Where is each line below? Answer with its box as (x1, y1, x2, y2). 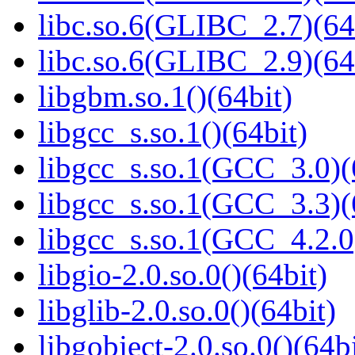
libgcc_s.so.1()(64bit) (38, 115, 307, 150)
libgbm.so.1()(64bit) (38, 79, 292, 114)
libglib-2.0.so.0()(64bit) (38, 293, 336, 328)
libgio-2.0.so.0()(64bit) (38, 258, 327, 292)
